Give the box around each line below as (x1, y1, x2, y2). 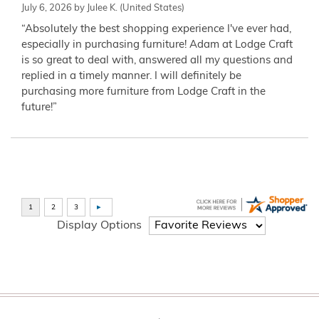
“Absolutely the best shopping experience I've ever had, (21, 23, 291, 35)
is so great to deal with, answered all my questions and (21, 55, 293, 66)
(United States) (117, 3, 184, 13)
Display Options (57, 220, 142, 232)
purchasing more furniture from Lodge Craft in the (21, 86, 266, 98)
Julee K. (87, 3, 117, 13)
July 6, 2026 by (21, 3, 87, 13)
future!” (21, 102, 57, 113)
